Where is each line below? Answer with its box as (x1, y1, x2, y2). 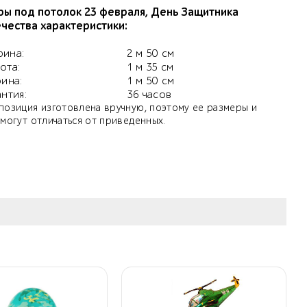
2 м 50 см (126, 47, 175, 60)
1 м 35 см (126, 61, 174, 74)
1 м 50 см (126, 75, 175, 88)
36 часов (126, 88, 172, 101)
